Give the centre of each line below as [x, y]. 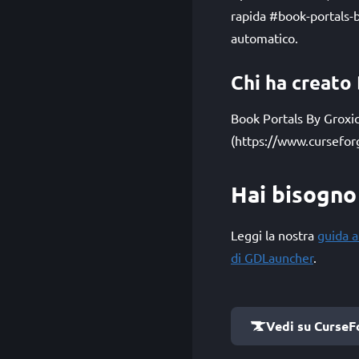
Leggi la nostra [274, 235]
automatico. [264, 38]
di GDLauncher [272, 257]
